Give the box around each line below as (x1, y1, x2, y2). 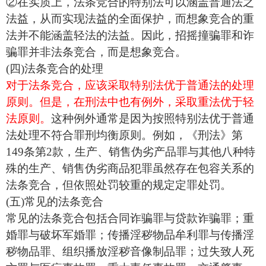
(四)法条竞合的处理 (6, 62, 103, 75)
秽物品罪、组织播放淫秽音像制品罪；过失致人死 (6, 245, 254, 258)
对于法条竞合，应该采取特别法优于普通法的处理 (6, 79, 254, 91)
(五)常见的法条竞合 (6, 195, 103, 208)
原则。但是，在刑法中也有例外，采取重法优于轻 (6, 96, 254, 108)
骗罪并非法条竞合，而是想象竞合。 (6, 46, 186, 58)
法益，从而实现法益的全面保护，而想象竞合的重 (6, 12, 254, 25)
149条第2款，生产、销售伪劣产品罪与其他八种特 (6, 145, 255, 158)
